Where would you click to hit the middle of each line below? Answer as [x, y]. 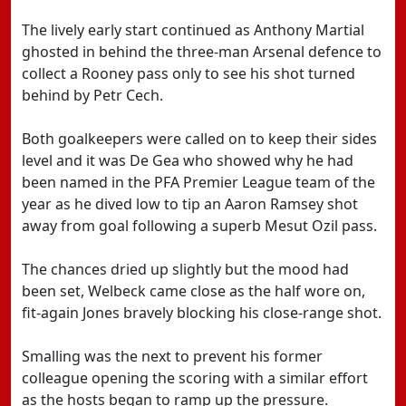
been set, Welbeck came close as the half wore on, [193, 291]
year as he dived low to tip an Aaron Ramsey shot [190, 204]
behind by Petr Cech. [92, 95]
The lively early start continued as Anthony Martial [193, 30]
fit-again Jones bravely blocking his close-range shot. [202, 313]
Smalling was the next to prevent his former [172, 356]
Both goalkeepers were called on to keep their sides [199, 139]
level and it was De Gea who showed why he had [188, 160]
